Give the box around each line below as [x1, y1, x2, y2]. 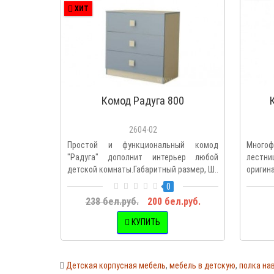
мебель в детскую [169, 260, 235, 270]
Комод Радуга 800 [102, 94, 184, 107]
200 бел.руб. [147, 195, 201, 207]
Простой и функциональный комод [67, 139, 218, 150]
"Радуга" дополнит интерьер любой [67, 152, 218, 162]
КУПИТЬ [131, 217, 160, 228]
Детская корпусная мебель [66, 260, 166, 270]
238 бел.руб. [85, 195, 139, 207]
